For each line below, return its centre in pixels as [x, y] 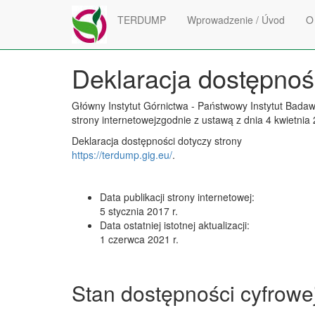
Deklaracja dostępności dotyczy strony [157, 141]
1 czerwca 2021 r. [139, 239]
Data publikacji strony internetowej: [177, 197]
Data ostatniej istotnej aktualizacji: [175, 225]
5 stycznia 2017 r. [139, 211]
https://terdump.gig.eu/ [122, 155]
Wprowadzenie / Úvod [236, 20]
